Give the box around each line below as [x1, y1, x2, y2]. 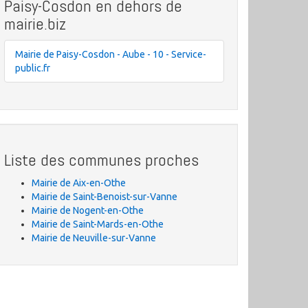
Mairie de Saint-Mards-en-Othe [32, 219, 164, 230]
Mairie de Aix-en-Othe [32, 177, 126, 188]
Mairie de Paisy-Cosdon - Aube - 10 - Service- [15, 49, 206, 60]
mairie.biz [4, 13, 66, 34]
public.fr [15, 63, 50, 74]
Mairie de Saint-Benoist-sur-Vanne [32, 191, 177, 202]
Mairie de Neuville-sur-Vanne [32, 232, 156, 243]
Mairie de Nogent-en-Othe [32, 205, 144, 216]
